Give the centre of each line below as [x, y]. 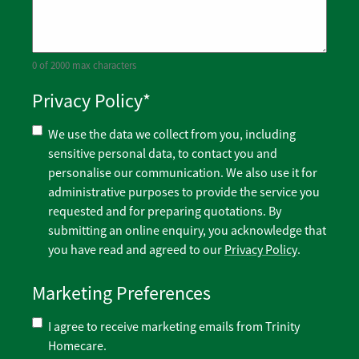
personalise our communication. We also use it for [183, 173]
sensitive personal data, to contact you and [163, 154]
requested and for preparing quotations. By [165, 212]
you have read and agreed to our [136, 250]
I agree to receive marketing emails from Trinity [174, 327]
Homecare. [77, 347]
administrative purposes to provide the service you [184, 193]
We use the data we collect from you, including [172, 135]
